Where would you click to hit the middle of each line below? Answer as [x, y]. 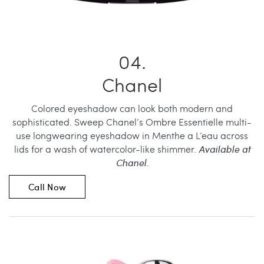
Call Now [47, 187]
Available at [224, 148]
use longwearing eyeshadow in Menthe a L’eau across [132, 135]
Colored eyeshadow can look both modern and [132, 108]
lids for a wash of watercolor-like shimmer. [106, 148]
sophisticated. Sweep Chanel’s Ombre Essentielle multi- [132, 121]
